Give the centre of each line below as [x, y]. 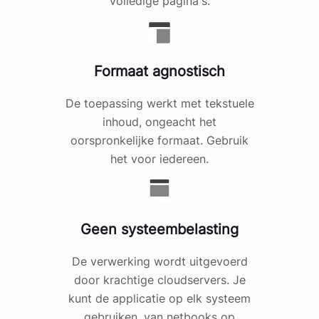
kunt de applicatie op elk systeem [159, 299]
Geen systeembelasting [159, 230]
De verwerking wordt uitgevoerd [159, 262]
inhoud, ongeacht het [159, 122]
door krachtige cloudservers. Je [159, 280]
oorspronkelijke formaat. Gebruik [159, 141]
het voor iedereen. [159, 159]
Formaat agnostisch [159, 72]
